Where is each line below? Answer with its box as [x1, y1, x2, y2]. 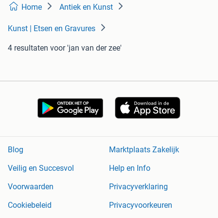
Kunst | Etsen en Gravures [8, 24, 95, 33]
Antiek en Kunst [59, 2, 113, 12]
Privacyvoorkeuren [109, 200, 172, 210]
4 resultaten [8, 43, 48, 53]
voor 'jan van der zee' [50, 43, 122, 53]
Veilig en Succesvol [8, 163, 74, 173]
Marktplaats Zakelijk [109, 145, 179, 155]
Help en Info [109, 163, 150, 173]
